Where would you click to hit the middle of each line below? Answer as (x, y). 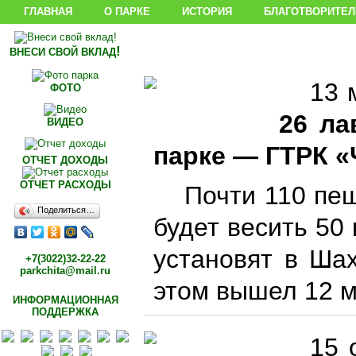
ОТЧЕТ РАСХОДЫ (65, 185)
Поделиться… (66, 210)
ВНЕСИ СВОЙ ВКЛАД (63, 52)
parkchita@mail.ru (65, 271)
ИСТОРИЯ (207, 12)
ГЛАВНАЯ (48, 12)
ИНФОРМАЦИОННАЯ (65, 300)
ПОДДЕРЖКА (65, 312)
